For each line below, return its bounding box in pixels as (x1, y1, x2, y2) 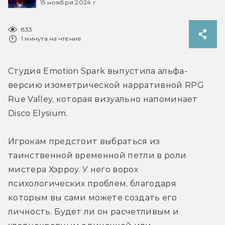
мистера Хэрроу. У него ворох (8, 164, 138, 174)
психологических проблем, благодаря (8, 178, 176, 188)
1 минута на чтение (21, 34, 82, 42)
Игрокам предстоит (8, 136, 100, 146)
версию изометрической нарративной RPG (8, 80, 204, 90)
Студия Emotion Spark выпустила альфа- (8, 66, 187, 76)
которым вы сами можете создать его (8, 192, 177, 202)
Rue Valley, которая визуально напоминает (8, 94, 198, 104)
